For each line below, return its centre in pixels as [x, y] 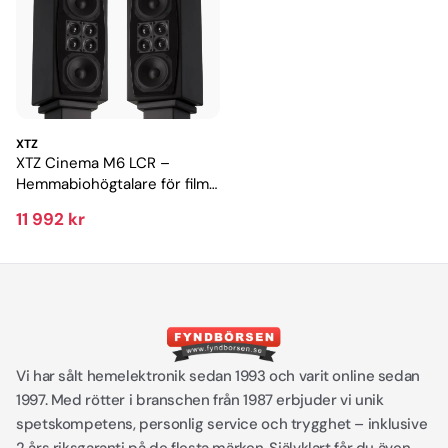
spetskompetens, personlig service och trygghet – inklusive [222, 424]
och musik [52, 205]
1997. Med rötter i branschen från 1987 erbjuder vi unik [200, 400]
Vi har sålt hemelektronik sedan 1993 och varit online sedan [218, 376]
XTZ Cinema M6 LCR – [93, 163]
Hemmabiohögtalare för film [112, 184]
